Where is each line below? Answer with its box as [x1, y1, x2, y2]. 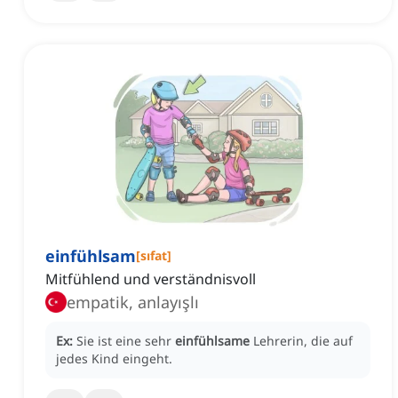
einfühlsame [175, 332, 250, 350]
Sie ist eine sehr [76, 332, 175, 350]
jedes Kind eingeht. [56, 350, 172, 368]
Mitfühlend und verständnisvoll [45, 269, 256, 290]
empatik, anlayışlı [67, 291, 199, 314]
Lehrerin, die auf [253, 332, 353, 350]
